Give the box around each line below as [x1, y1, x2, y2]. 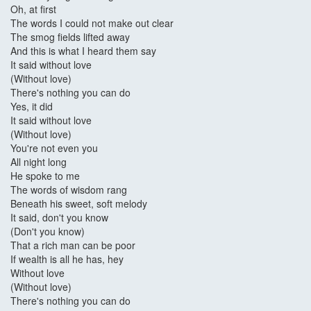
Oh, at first [10, 2, 56, 17]
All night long [10, 155, 67, 169]
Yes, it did [10, 99, 53, 114]
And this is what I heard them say [10, 44, 156, 58]
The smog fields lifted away [10, 30, 130, 44]
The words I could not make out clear [10, 16, 174, 31]
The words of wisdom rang [10, 183, 127, 197]
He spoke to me [10, 169, 80, 183]
